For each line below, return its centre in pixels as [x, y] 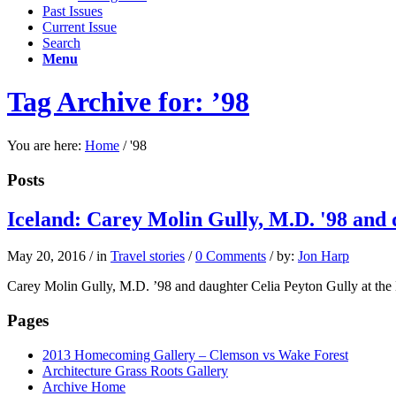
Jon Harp [324, 256]
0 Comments [231, 256]
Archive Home [84, 386]
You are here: [44, 145]
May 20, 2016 [46, 256]
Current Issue [80, 27]
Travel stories [148, 256]
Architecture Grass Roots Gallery [135, 370]
